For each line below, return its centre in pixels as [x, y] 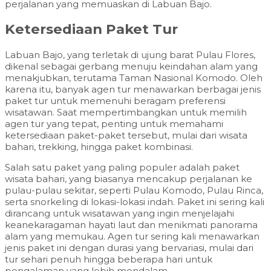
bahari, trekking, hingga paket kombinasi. [99, 146]
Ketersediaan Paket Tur [91, 29]
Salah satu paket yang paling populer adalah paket [122, 167]
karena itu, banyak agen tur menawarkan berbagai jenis [133, 89]
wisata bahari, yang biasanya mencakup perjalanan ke [129, 178]
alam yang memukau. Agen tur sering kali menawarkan [132, 236]
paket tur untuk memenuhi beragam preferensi [115, 100]
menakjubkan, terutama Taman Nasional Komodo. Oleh [134, 77]
